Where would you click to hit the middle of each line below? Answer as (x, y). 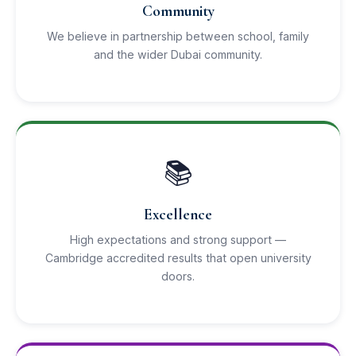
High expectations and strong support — (178, 240)
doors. (178, 276)
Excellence (178, 215)
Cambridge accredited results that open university (178, 258)
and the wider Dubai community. (178, 54)
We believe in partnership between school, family (178, 36)
